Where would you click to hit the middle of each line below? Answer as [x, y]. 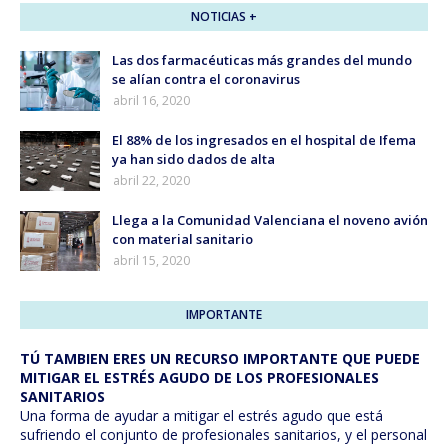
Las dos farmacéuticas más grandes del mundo [262, 60]
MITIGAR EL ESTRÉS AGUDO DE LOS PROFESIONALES [199, 378]
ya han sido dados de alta [193, 159]
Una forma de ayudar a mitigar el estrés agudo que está [201, 416]
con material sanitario [182, 239]
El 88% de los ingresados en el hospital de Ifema [264, 140]
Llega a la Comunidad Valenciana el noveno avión [270, 220]
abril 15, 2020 [151, 261]
